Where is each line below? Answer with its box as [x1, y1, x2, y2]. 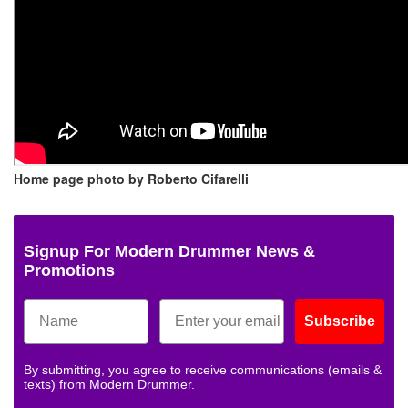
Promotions [24, 261, 115, 280]
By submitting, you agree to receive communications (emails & [24, 362, 382, 378]
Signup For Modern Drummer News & [24, 242, 315, 261]
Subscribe [304, 313, 375, 330]
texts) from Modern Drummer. [24, 377, 195, 393]
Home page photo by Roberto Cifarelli [14, 169, 249, 189]
